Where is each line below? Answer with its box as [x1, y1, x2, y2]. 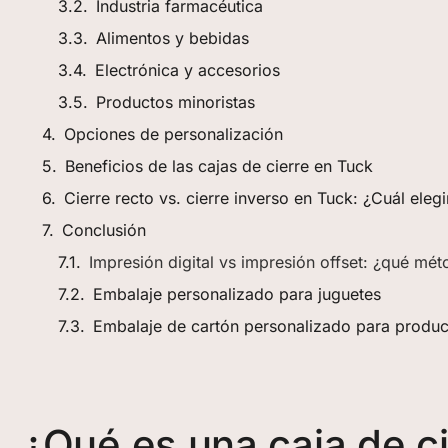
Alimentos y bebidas [96, 28, 249, 49]
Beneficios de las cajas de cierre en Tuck [65, 156, 373, 177]
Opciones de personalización [64, 124, 283, 145]
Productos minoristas [96, 92, 255, 113]
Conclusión [62, 220, 146, 241]
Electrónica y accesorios [95, 60, 280, 81]
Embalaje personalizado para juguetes [93, 284, 381, 305]
